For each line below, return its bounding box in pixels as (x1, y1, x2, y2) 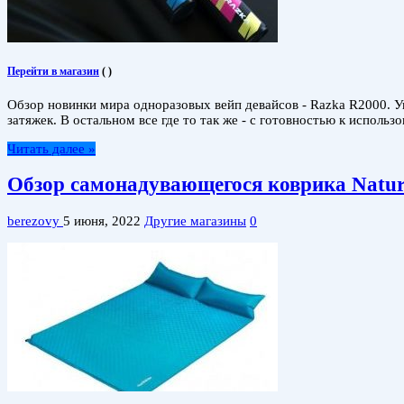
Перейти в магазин (7, 64, 99, 78)
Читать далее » (7, 141, 96, 156)
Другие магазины (144, 213, 246, 228)
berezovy (7, 213, 63, 228)
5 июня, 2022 (63, 213, 141, 228)
